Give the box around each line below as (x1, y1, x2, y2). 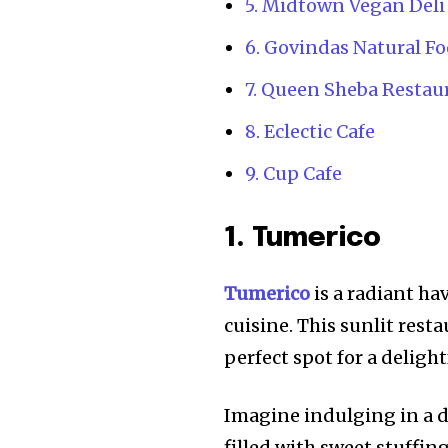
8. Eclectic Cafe (245, 120, 376, 144)
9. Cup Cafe (245, 162, 343, 186)
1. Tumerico (224, 225, 382, 253)
